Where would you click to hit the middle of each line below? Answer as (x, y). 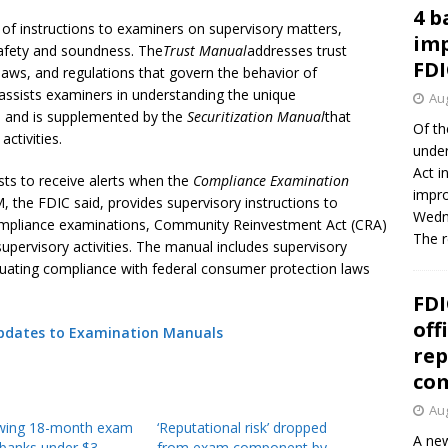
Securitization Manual (256, 116)
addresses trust (297, 50)
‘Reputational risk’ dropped (241, 427)
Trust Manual (205, 50)
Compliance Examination (271, 180)
